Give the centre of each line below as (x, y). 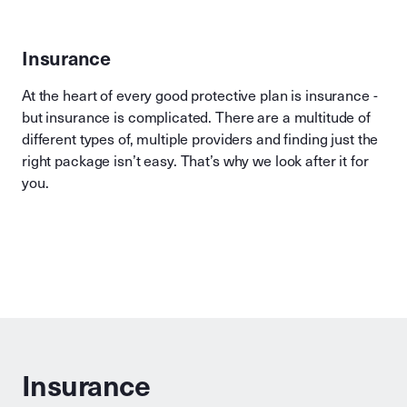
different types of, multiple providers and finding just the (200, 139)
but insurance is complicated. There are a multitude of (196, 118)
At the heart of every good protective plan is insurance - (200, 96)
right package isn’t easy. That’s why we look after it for (195, 161)
